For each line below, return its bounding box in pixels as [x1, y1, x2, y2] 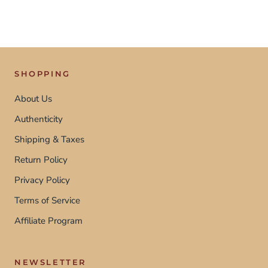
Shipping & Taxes [14, 133, 84, 145]
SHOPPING [14, 68, 71, 78]
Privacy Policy [14, 173, 70, 186]
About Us [14, 92, 52, 105]
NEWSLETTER [14, 257, 87, 267]
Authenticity [14, 112, 63, 125]
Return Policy [14, 153, 68, 166]
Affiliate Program [14, 214, 83, 227]
